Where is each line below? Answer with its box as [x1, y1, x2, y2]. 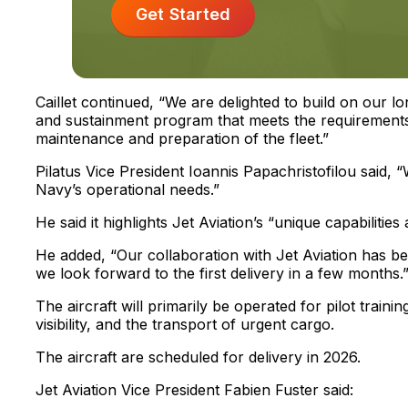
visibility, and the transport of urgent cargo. [35, 315, 334, 334]
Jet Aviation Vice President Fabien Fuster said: [35, 381, 353, 400]
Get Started [135, 4, 231, 24]
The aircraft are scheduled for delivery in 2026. [35, 348, 361, 367]
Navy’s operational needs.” [35, 180, 219, 199]
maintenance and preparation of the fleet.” [35, 129, 329, 148]
